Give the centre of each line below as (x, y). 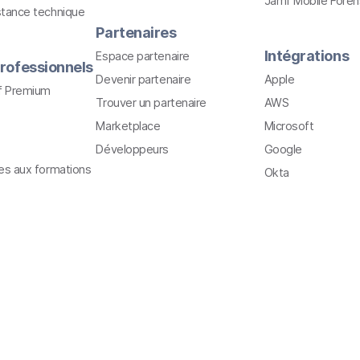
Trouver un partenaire (151, 102)
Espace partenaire (143, 55)
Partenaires (136, 32)
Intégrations (307, 55)
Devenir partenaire (143, 79)
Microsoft (289, 125)
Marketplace (128, 125)
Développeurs (133, 149)
